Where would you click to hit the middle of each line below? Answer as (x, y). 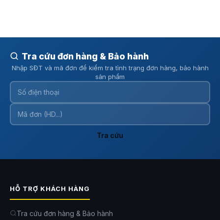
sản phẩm (110, 76)
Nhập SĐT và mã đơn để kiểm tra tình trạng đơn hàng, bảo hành (110, 68)
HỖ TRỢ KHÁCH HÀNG (50, 188)
